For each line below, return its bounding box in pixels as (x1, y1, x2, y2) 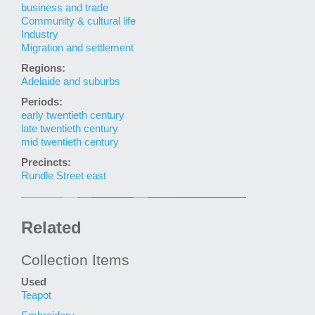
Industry (21, 29, 58, 41)
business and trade (21, 2, 108, 14)
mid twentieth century (21, 136, 119, 148)
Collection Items (21, 252, 129, 269)
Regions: (21, 63, 65, 75)
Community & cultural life (21, 15, 136, 27)
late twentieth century (21, 123, 118, 135)
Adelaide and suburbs (21, 76, 120, 88)
